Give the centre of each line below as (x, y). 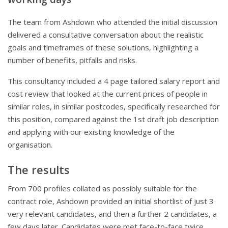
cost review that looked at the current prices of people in (108, 94)
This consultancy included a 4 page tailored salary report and (114, 81)
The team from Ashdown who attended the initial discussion (112, 22)
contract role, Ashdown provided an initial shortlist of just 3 (111, 201)
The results (39, 170)
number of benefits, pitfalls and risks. (72, 60)
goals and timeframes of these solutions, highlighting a (103, 48)
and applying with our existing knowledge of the (91, 132)
